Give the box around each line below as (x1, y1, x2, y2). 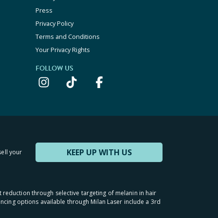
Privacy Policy (36, 19, 73, 28)
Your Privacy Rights (36, 45, 90, 54)
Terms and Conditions (36, 32, 100, 41)
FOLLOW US (36, 63, 73, 73)
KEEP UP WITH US (66, 147, 132, 158)
